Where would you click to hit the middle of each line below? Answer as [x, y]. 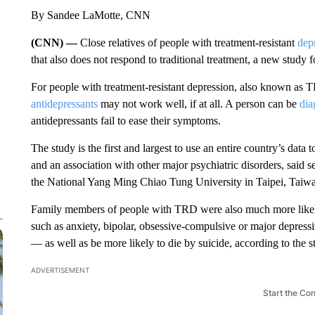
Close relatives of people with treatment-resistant [188, 43]
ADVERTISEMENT [60, 270]
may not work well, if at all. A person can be [198, 104]
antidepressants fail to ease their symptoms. [126, 121]
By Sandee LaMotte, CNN [90, 15]
